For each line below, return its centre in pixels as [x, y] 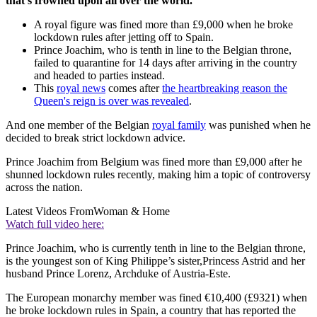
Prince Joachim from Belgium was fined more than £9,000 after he [154, 161]
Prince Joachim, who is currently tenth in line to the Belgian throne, [156, 248]
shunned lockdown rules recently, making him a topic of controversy [158, 174]
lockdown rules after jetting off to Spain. [124, 37]
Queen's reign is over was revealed [111, 100]
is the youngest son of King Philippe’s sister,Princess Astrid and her [155, 260]
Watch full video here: [55, 224]
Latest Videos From [50, 211]
